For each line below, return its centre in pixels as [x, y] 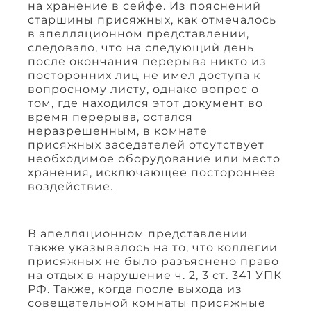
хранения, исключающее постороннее [152, 172]
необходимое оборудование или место [154, 158]
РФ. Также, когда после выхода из [135, 289]
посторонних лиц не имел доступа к [144, 75]
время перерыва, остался [110, 117]
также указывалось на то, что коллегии [153, 247]
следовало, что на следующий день [141, 47]
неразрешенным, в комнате [118, 131]
